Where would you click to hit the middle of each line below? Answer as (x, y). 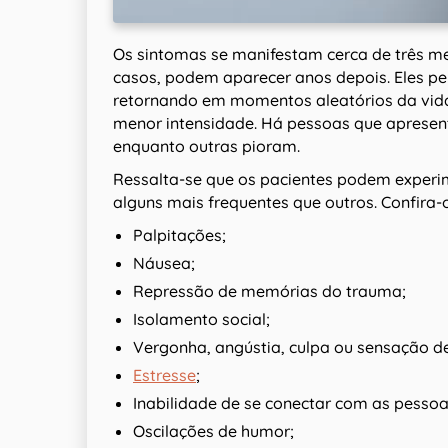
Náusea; (164, 263)
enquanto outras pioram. (208, 146)
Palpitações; (179, 235)
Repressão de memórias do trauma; (269, 291)
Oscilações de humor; (213, 431)
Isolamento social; (201, 319)
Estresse (164, 375)
